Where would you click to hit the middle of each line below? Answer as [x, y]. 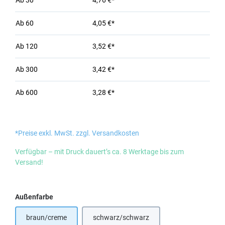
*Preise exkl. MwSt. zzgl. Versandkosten [77, 133]
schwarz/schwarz [121, 217]
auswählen [71, 196]
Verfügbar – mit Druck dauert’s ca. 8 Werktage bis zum [99, 152]
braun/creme [46, 217]
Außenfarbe [34, 197]
